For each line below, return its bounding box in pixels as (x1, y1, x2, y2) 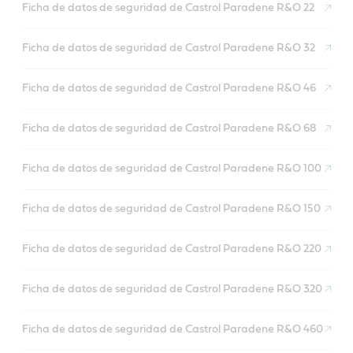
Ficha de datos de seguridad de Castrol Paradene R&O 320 (22, 284, 322, 295)
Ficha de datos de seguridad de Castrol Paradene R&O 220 (22, 243, 321, 255)
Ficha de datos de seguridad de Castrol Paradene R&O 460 (22, 324, 323, 336)
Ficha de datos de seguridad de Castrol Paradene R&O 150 (22, 203, 321, 215)
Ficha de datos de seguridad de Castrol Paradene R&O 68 (22, 123, 317, 135)
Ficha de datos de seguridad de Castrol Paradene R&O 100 (22, 163, 321, 175)
